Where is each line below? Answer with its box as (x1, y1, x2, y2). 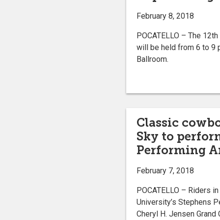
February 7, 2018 (136, 165, 194, 175)
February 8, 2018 (136, 11, 194, 21)
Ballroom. (136, 55, 168, 64)
